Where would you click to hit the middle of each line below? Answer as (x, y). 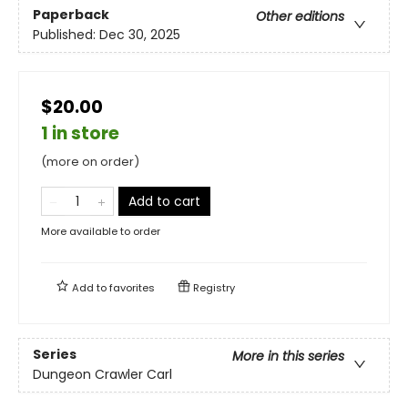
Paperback (71, 14)
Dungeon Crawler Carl (102, 374)
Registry (213, 287)
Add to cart (164, 201)
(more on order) (90, 161)
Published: (66, 34)
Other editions (300, 16)
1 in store (80, 133)
